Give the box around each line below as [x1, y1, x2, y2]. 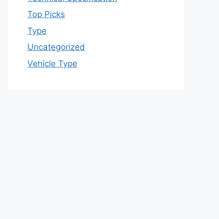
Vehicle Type [27, 58, 77, 68]
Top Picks [27, 9, 65, 19]
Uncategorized [27, 42, 85, 52]
